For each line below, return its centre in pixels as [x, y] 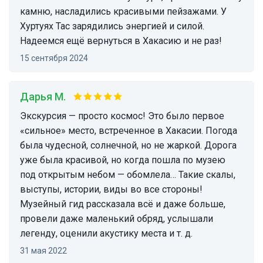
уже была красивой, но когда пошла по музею [123, 160]
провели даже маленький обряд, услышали [117, 219]
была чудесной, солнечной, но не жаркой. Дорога [128, 146]
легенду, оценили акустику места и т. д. [106, 234]
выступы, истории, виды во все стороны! [111, 190]
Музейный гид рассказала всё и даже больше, [123, 204]
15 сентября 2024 [56, 58]
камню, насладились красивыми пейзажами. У [123, 12]
